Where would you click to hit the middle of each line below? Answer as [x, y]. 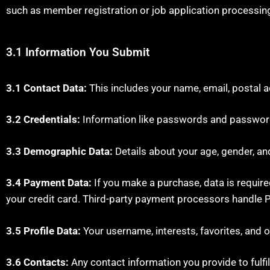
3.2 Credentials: [43, 119]
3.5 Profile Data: [43, 231]
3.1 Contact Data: [46, 88]
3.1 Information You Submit [78, 52]
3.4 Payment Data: [49, 183]
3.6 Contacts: [37, 262]
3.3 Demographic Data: [59, 151]
